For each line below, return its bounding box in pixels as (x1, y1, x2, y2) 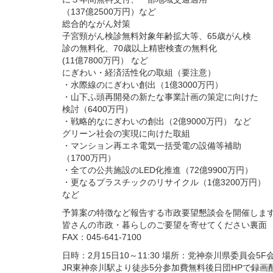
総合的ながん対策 (62, 19, 130, 29)
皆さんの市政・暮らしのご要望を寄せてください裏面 (62, 220, 267, 230)
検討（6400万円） (62, 104, 133, 115)
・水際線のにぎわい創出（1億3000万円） (62, 80, 223, 90)
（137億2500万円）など (62, 7, 156, 17)
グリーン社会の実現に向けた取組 (62, 129, 190, 139)
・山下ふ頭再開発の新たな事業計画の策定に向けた (62, 92, 258, 102)
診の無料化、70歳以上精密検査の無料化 (62, 43, 217, 54)
